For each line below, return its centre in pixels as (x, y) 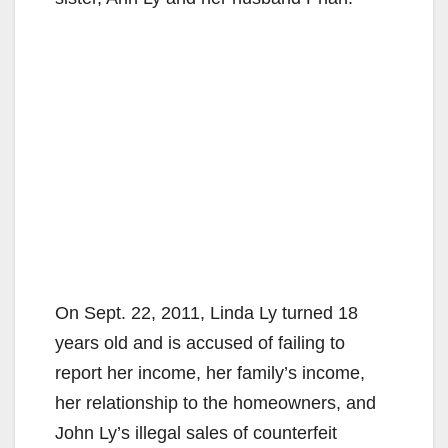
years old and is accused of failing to (200, 342)
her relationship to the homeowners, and (215, 402)
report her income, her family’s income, (210, 372)
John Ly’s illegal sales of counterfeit (196, 432)
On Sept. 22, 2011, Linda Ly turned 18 (206, 312)
